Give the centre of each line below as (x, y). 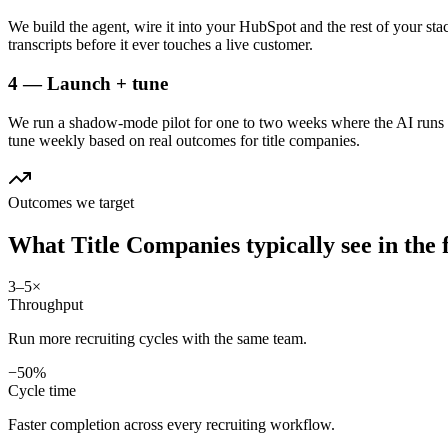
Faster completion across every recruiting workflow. (171, 425)
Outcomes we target (71, 202)
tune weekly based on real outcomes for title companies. (184, 140)
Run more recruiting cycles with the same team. (157, 339)
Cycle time (42, 391)
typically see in (322, 244)
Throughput (45, 305)
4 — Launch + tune (88, 83)
